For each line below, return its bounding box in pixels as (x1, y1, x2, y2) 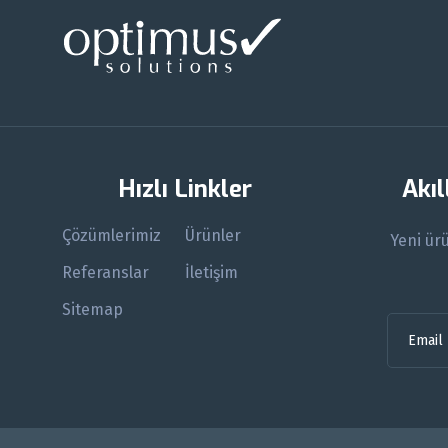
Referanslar (62, 262, 149, 282)
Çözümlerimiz (62, 225, 161, 245)
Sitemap (62, 299, 123, 319)
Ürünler (184, 225, 241, 245)
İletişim (184, 262, 238, 282)
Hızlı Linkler (117, 172, 252, 205)
